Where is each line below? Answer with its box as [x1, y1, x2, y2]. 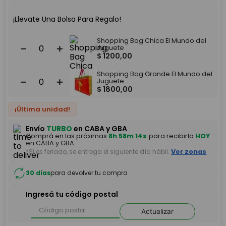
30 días [26, 168, 51, 178]
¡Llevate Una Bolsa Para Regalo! [13, 14, 122, 24]
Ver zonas [171, 147, 207, 156]
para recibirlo [147, 131, 196, 140]
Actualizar [141, 207, 174, 215]
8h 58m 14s [108, 131, 147, 140]
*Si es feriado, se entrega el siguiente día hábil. [26, 147, 170, 156]
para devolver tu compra [50, 168, 128, 178]
